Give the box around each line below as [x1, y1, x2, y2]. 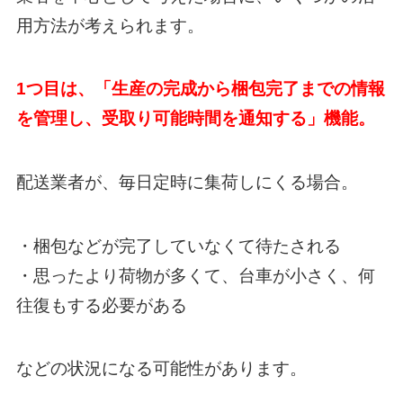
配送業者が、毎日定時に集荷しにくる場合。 [15, 173, 358, 193]
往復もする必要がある [15, 295, 187, 315]
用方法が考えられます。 [15, 15, 204, 35]
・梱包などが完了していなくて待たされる [15, 236, 341, 255]
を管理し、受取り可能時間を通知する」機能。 [15, 109, 375, 129]
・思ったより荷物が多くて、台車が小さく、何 [15, 265, 375, 285]
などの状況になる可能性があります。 [15, 359, 307, 379]
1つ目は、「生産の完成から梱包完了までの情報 [15, 79, 385, 99]
